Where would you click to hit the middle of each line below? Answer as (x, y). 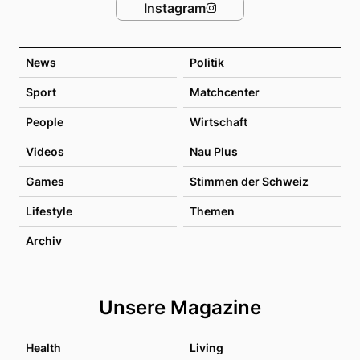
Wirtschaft (219, 121)
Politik (207, 62)
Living (207, 347)
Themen (212, 211)
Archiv (44, 240)
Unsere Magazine (180, 307)
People (45, 121)
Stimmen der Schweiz (249, 181)
